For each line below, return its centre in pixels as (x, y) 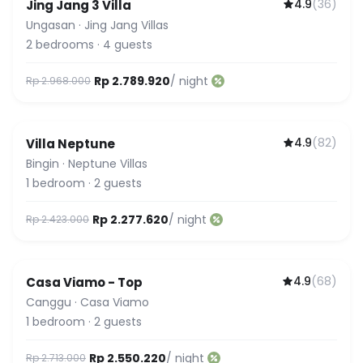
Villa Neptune (70, 144)
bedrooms (65, 45)
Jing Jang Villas (126, 25)
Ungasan (51, 25)
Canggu (49, 302)
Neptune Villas (108, 164)
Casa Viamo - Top (84, 282)
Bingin (43, 164)
